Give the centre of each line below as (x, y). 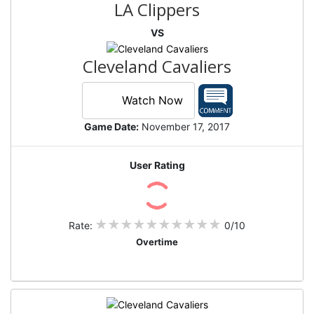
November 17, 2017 (184, 127)
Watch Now (152, 101)
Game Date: (111, 127)
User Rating (157, 165)
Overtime (157, 242)
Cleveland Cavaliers (157, 66)
